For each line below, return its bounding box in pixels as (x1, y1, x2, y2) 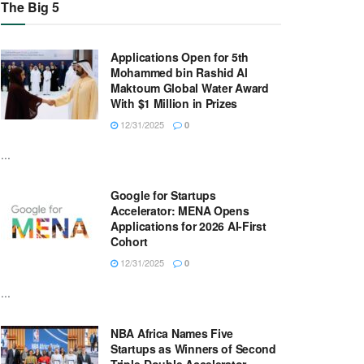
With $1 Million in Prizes (110, 95, 238, 112)
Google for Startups (110, 187, 216, 204)
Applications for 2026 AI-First (110, 218, 266, 235)
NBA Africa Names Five (110, 325, 234, 342)
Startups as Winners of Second (110, 340, 276, 357)
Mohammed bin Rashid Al (110, 64, 248, 81)
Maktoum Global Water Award (110, 80, 269, 97)
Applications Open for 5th (110, 49, 249, 66)
